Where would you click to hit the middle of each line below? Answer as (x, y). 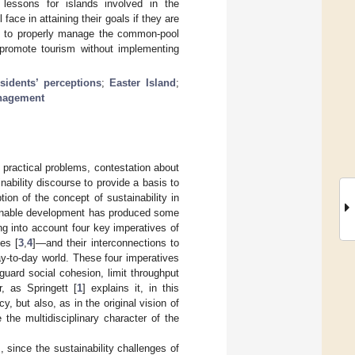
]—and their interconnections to (106, 242)
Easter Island (143, 82)
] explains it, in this (131, 288)
